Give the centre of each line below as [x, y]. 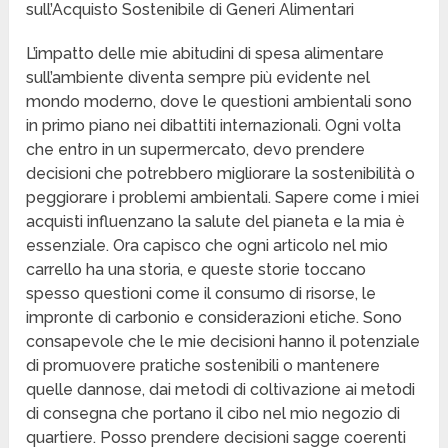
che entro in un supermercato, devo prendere [196, 150]
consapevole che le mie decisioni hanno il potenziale [223, 342]
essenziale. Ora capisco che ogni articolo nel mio [207, 246]
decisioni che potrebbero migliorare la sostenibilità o [221, 174]
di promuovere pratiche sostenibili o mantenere [203, 366]
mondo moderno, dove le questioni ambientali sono [219, 102]
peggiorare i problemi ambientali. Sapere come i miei [223, 198]
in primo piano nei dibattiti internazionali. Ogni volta [214, 126]
